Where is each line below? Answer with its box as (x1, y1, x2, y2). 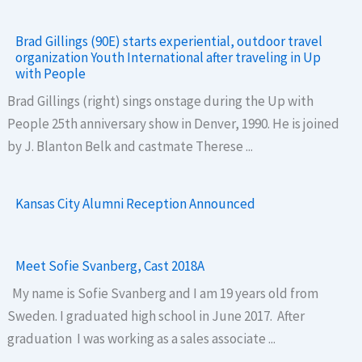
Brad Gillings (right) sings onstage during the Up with (7, 91, 314, 110)
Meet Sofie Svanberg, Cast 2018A (15, 256, 205, 275)
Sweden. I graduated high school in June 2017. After (7, 306, 305, 325)
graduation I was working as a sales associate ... (7, 329, 276, 347)
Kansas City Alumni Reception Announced (15, 194, 256, 213)
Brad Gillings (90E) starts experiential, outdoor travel (15, 32, 323, 50)
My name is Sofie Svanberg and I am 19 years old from (7, 284, 319, 302)
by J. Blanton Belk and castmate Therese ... (7, 137, 254, 155)
